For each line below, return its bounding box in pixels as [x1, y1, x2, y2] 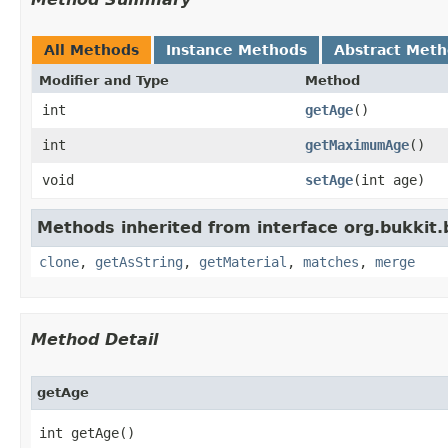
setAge [305, 172, 353, 188]
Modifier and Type [39, 73, 169, 88]
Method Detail [31, 330, 158, 349]
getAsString [95, 254, 183, 270]
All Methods [44, 42, 139, 58]
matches [303, 254, 359, 270]
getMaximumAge [305, 137, 409, 153]
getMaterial [199, 254, 287, 270]
